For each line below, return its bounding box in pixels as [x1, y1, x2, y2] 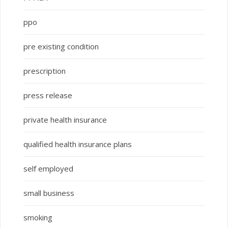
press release [23, 90, 72, 101]
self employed [23, 163, 73, 174]
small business [23, 188, 74, 198]
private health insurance [23, 115, 107, 125]
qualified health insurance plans [23, 139, 132, 150]
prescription [23, 66, 66, 76]
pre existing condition [23, 41, 99, 52]
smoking [23, 212, 52, 223]
